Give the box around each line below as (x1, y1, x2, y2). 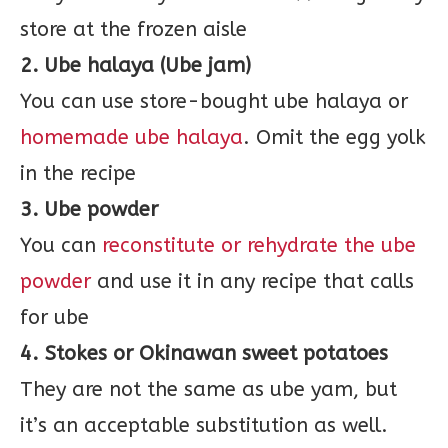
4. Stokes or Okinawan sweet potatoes (20, 342, 388, 365)
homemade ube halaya (20, 126, 243, 149)
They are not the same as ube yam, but (20, 378, 397, 401)
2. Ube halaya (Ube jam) (20, 54, 251, 77)
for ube (20, 306, 89, 329)
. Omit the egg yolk (243, 126, 426, 149)
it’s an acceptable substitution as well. (20, 414, 388, 437)
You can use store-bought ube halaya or (20, 90, 408, 113)
